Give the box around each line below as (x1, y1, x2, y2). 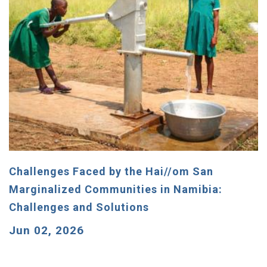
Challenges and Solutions (9, 200, 149, 213)
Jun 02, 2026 (9, 223, 84, 237)
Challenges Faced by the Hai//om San (9, 164, 213, 178)
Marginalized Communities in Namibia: (9, 182, 222, 195)
